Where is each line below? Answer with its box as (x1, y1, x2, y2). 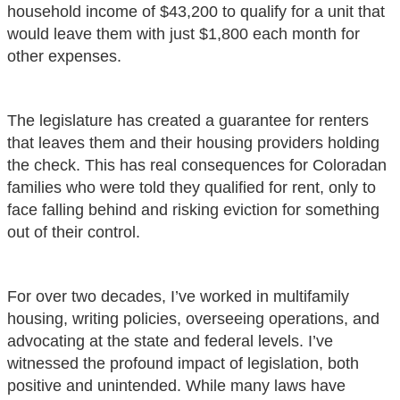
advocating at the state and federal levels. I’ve (7, 331, 333, 350)
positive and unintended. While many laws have (7, 376, 346, 395)
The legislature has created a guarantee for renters (7, 111, 369, 129)
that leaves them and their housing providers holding (7, 133, 379, 152)
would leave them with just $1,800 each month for (7, 24, 360, 43)
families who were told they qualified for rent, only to (7, 178, 376, 196)
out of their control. (7, 222, 145, 241)
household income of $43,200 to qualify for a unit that (7, 2, 385, 21)
